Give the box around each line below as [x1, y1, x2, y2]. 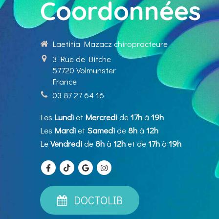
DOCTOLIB [74, 193, 123, 208]
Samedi [87, 125, 115, 136]
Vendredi [50, 138, 82, 150]
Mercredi [85, 111, 117, 123]
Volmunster [76, 64, 116, 76]
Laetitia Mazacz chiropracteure [52, 38, 168, 49]
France [52, 75, 77, 87]
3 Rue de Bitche [52, 53, 111, 65]
